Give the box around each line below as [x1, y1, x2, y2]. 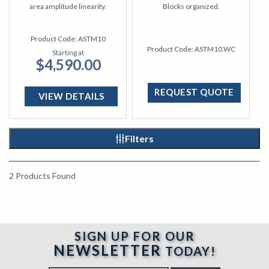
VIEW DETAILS [38, 91, 104, 101]
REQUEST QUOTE [154, 86, 234, 97]
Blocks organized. [162, 2, 220, 11]
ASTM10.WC [194, 44, 235, 53]
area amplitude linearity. [29, 2, 107, 11]
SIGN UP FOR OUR [74, 229, 195, 243]
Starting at [52, 48, 84, 57]
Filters [125, 133, 154, 144]
